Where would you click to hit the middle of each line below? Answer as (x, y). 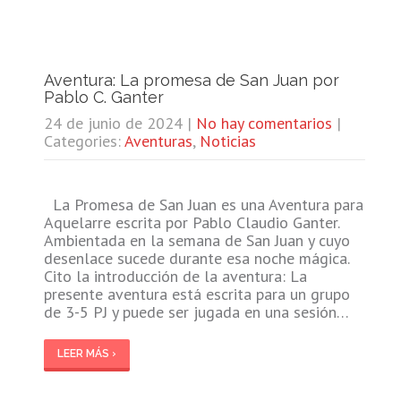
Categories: (84, 141)
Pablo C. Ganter (103, 97)
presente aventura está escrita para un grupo (196, 294)
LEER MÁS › (86, 353)
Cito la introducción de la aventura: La (175, 276)
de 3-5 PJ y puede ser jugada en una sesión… (196, 311)
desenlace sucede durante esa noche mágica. (196, 258)
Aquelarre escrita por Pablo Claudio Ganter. (191, 222)
